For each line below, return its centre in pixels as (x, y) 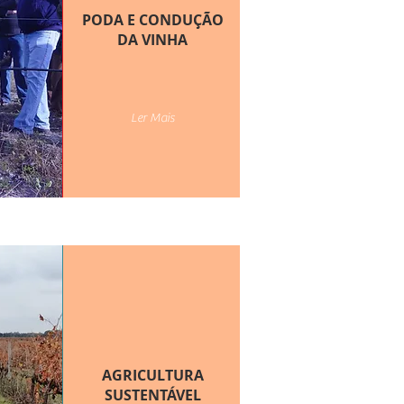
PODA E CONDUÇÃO (152, 20)
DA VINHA (153, 40)
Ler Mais (152, 118)
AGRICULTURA (152, 375)
